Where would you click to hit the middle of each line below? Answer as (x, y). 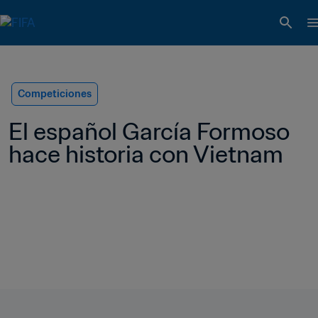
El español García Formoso (149, 131)
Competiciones (55, 94)
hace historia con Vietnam (146, 154)
